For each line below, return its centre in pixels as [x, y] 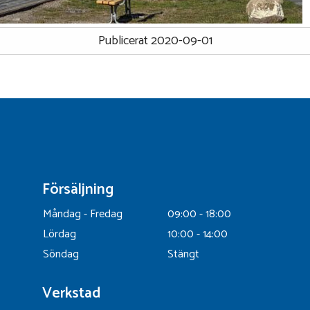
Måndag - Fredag [83, 214]
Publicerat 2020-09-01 [155, 41]
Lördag [60, 234]
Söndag [61, 254]
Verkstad [71, 293]
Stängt [183, 254]
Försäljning [78, 190]
